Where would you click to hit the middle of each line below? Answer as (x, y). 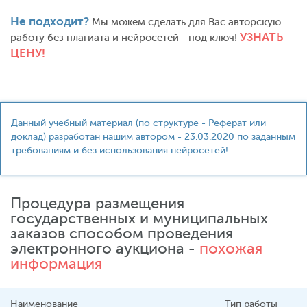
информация (56, 263)
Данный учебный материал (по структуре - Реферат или (138, 123)
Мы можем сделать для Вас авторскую (185, 22)
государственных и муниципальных (139, 218)
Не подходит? (50, 22)
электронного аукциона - (105, 248)
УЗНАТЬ (261, 37)
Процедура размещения (97, 203)
